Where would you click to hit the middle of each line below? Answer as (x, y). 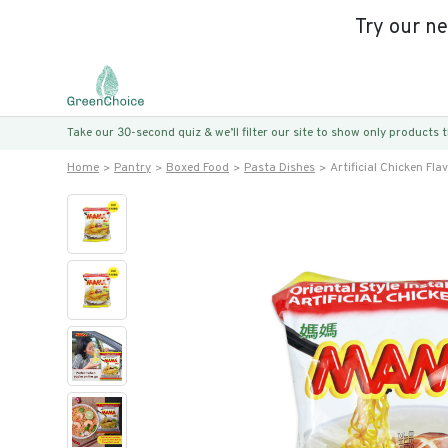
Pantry (132, 168)
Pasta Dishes (279, 168)
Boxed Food (197, 168)
